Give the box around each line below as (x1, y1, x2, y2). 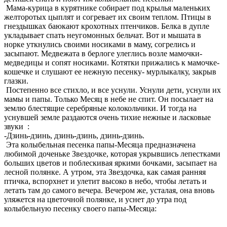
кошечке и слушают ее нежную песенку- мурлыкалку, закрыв (4, 67, 216, 76)
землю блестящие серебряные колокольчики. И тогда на (4, 103, 197, 112)
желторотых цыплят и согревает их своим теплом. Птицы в (4, 12, 211, 21)
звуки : (4, 122, 29, 131)
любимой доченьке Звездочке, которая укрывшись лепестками (4, 149, 220, 158)
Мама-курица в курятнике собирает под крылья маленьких (4, 3, 210, 12)
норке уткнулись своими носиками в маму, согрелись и (4, 40, 196, 49)
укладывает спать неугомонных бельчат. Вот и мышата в (4, 30, 201, 40)
